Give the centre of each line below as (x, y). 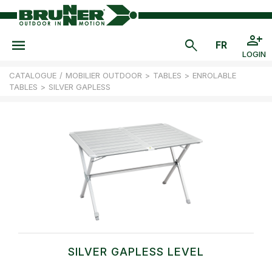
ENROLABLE (214, 75)
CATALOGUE (33, 75)
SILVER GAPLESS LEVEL (136, 251)
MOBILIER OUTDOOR (104, 75)
